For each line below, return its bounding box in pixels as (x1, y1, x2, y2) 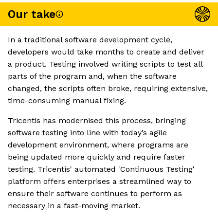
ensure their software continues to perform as (8, 189, 182, 199)
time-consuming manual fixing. (8, 96, 126, 106)
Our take (8, 7, 55, 21)
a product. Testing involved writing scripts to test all (8, 59, 202, 69)
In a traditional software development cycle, (8, 35, 172, 45)
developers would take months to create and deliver (8, 47, 204, 57)
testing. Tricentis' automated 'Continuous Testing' (8, 164, 195, 174)
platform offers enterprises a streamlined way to (8, 177, 191, 186)
